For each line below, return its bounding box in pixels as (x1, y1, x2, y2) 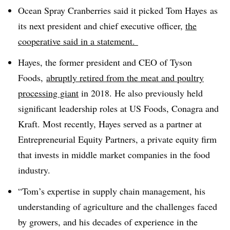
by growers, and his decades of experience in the (18, 215, 198, 228)
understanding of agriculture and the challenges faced (18, 200, 217, 213)
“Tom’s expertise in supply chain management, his (18, 184, 205, 197)
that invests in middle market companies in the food (18, 148, 210, 161)
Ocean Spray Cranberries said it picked (18, 4, 166, 16)
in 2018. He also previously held (79, 86, 203, 99)
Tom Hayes (166, 4, 207, 16)
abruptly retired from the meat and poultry (46, 71, 204, 84)
